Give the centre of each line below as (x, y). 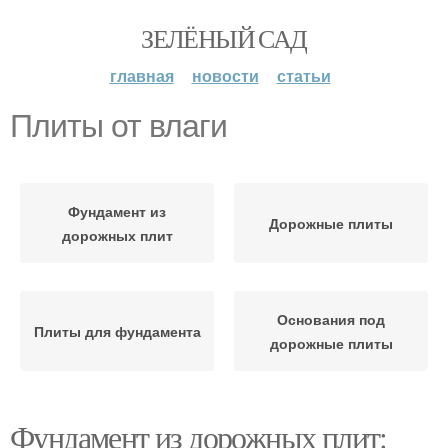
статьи (303, 75)
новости (225, 75)
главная (141, 75)
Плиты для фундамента (117, 331)
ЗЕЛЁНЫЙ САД (224, 38)
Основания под (331, 319)
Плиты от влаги (118, 126)
